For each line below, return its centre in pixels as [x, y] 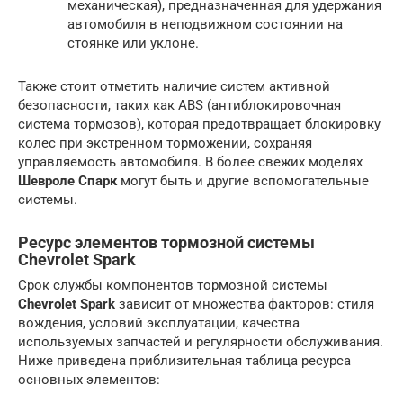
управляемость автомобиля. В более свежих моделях [190, 161]
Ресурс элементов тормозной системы [166, 242]
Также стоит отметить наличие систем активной [174, 86]
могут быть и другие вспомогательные [243, 180]
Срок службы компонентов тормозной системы [173, 285]
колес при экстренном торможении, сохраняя [165, 143]
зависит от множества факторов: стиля [245, 304]
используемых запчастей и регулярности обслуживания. [201, 341]
